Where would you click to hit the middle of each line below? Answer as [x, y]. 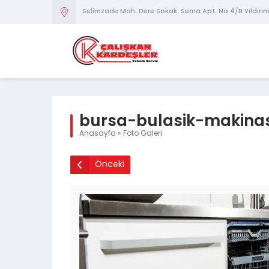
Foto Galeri [143, 134]
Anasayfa [98, 134]
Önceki [110, 165]
